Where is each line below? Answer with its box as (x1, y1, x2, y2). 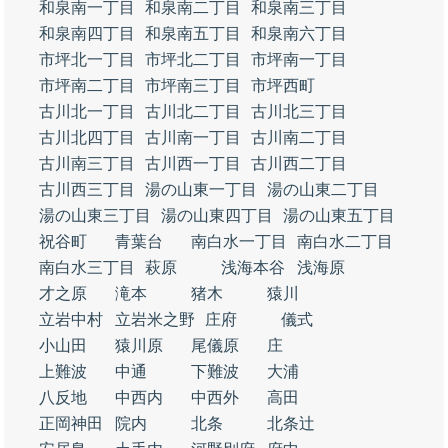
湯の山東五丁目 (283, 207, 395, 224)
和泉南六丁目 (251, 25, 347, 42)
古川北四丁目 (39, 129, 135, 146)
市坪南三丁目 (145, 77, 241, 94)
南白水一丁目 (191, 233, 287, 250)
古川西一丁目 (145, 155, 241, 172)
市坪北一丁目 (39, 51, 135, 68)
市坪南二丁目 (39, 77, 135, 94)
